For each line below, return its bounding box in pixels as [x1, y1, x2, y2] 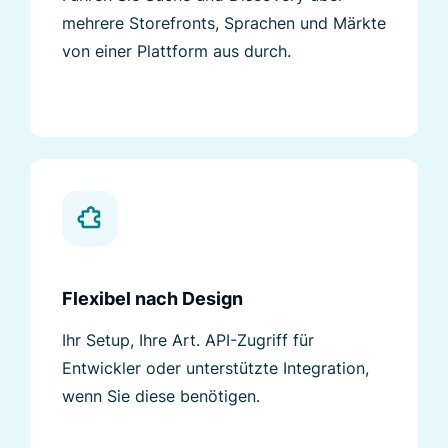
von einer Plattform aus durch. [62, 40, 291, 61]
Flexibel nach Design [62, 287, 243, 309]
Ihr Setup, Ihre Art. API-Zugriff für [62, 329, 314, 350]
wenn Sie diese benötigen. [62, 385, 260, 406]
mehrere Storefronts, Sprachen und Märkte [62, 12, 386, 33]
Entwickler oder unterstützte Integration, [62, 357, 369, 378]
